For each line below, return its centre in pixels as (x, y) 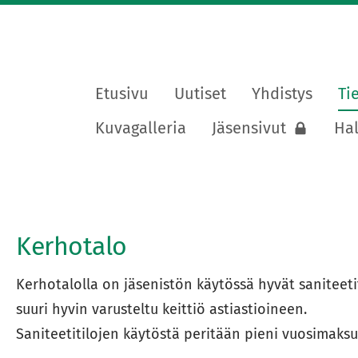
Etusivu (122, 93)
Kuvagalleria (141, 128)
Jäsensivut (249, 128)
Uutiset (200, 93)
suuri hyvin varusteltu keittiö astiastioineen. (163, 310)
